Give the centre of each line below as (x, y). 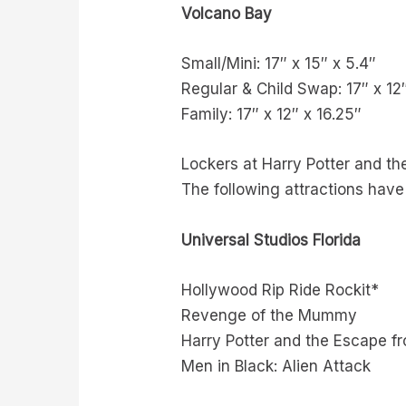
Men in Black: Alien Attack (276, 366)
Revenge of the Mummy (270, 315)
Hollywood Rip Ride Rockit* (280, 290)
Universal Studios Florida (271, 240)
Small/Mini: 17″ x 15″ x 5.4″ (279, 64)
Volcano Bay (227, 14)
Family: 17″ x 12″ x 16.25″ (272, 115)
